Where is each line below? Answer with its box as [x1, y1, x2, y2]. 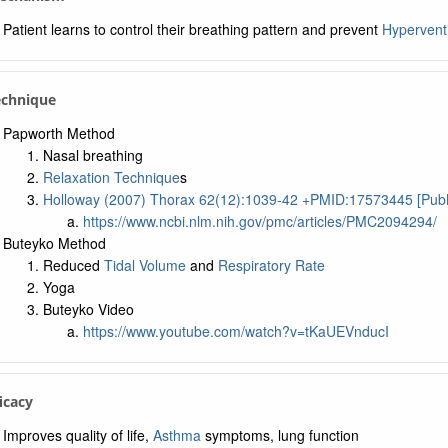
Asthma [152, 425, 201, 445]
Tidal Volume [103, 255, 186, 275]
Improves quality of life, [2, 425, 153, 445]
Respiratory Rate [217, 255, 325, 275]
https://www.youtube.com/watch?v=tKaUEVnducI [82, 321, 389, 341]
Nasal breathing [42, 145, 143, 165]
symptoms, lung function [200, 425, 359, 445]
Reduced [42, 255, 104, 275]
